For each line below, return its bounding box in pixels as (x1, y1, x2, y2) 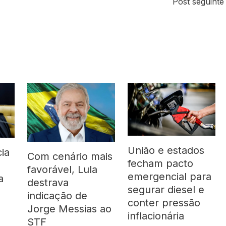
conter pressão (128, 197, 201, 209)
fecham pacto (128, 157, 194, 170)
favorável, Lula (27, 163, 98, 176)
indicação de (27, 189, 88, 202)
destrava (27, 176, 69, 189)
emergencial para (128, 171, 212, 183)
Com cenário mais (27, 150, 113, 162)
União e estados (128, 144, 205, 157)
